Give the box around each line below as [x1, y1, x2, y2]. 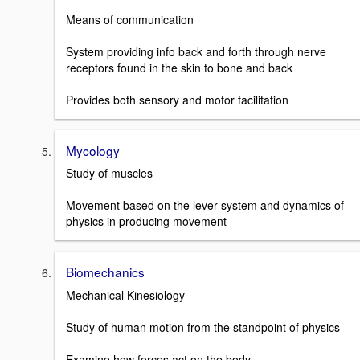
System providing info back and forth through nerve [66, 43, 326, 59]
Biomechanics [66, 263, 145, 281]
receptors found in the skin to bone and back [66, 59, 292, 76]
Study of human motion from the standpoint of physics [66, 319, 340, 336]
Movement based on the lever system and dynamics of [66, 197, 344, 214]
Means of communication [66, 10, 194, 27]
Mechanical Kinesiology [66, 287, 185, 304]
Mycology [66, 141, 120, 159]
